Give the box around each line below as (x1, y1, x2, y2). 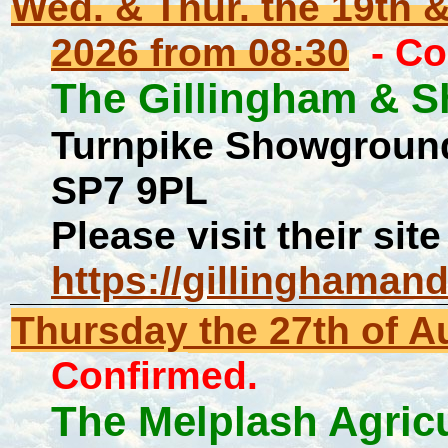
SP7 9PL (51, 168, 230, 212)
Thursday (11, 308, 188, 352)
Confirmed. (51, 353, 258, 397)
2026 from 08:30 (51, 30, 349, 74)
